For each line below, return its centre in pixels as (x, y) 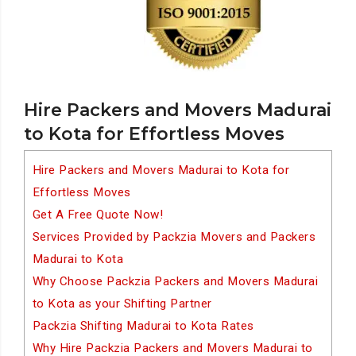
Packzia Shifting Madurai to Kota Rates (143, 326)
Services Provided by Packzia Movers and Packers (174, 237)
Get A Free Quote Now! (98, 215)
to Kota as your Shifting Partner (122, 304)
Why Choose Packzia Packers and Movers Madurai (175, 281)
